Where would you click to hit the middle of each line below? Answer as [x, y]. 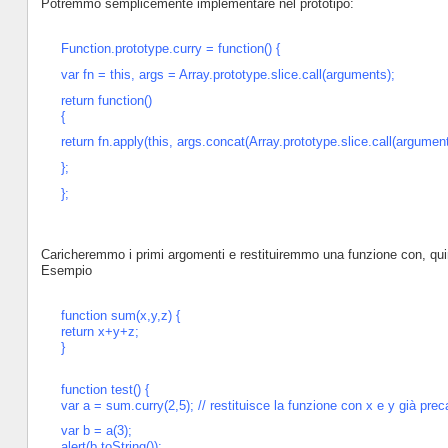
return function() [106, 100]
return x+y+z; [99, 331]
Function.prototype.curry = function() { [170, 49]
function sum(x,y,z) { [120, 315]
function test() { [104, 389]
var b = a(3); [96, 431]
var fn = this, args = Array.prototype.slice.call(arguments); [227, 74]
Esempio [66, 270]
